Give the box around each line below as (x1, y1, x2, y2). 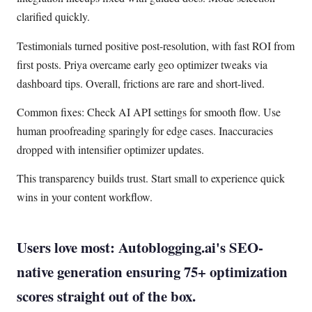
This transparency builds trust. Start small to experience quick (17, 171, 285, 186)
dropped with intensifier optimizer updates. (17, 141, 204, 157)
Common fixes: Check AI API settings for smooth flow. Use (17, 104, 281, 119)
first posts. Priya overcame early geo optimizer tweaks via (17, 56, 267, 72)
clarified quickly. (17, 9, 90, 24)
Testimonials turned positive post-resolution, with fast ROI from (17, 38, 295, 53)
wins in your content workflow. (17, 189, 153, 205)
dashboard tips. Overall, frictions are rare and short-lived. (17, 75, 265, 91)
